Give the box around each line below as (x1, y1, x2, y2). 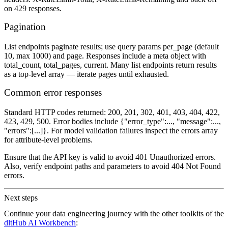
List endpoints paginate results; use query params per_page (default (4, 42, 219, 51)
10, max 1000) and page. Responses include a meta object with (4, 51, 206, 61)
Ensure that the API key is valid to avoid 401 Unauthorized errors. (4, 152, 216, 161)
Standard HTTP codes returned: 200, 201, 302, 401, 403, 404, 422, (4, 107, 220, 117)
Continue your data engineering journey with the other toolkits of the (4, 209, 224, 218)
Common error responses (4, 87, 102, 98)
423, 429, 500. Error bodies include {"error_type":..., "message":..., (4, 117, 221, 126)
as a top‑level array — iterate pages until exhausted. (4, 70, 169, 79)
